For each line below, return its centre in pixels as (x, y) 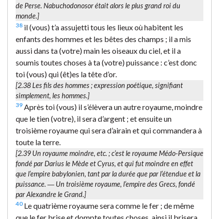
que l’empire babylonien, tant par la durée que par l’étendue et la (108, 174)
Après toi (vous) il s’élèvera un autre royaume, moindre (112, 107)
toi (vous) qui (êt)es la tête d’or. (66, 74)
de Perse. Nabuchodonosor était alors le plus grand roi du (98, 5)
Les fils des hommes (61, 85)
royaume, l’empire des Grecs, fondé (144, 184)
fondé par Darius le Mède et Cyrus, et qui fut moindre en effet (104, 163)
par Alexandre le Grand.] (51, 194)
